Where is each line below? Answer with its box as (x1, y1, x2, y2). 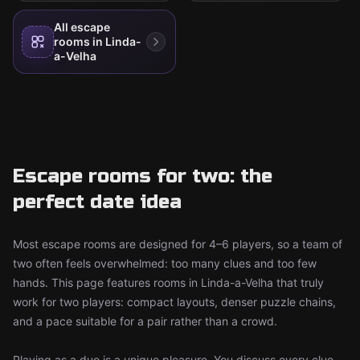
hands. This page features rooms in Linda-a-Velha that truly (13, 276, 324, 289)
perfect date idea (13, 190, 182, 214)
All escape (54, 20, 110, 34)
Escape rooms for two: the (13, 165, 272, 188)
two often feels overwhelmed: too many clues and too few (13, 256, 317, 270)
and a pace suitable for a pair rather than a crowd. (13, 314, 277, 328)
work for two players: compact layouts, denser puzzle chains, (13, 295, 336, 309)
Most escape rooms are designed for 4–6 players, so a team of (13, 237, 342, 251)
